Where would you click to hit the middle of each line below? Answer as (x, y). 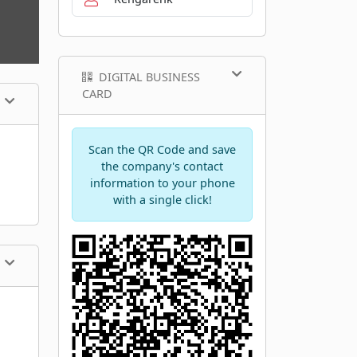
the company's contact (162, 166)
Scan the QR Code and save (162, 149)
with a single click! (162, 199)
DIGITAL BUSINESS (149, 76)
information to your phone (162, 182)
